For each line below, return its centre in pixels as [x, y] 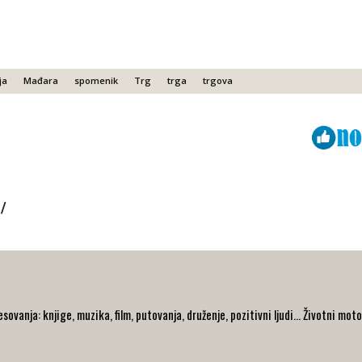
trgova [218, 80]
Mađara [41, 80]
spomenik [96, 80]
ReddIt [149, 136]
